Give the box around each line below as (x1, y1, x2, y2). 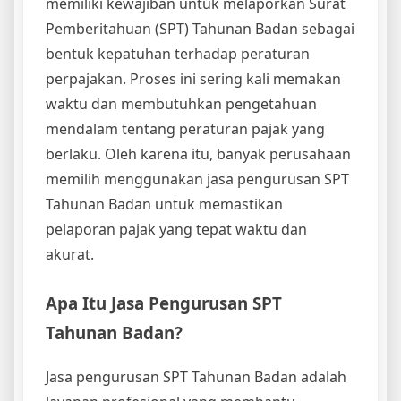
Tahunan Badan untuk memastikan (46, 193, 283, 214)
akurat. (46, 243, 94, 264)
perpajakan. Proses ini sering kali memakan (46, 68, 341, 89)
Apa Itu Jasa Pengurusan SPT (46, 291, 282, 314)
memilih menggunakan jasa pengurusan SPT (46, 168, 349, 189)
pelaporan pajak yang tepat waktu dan (46, 218, 307, 239)
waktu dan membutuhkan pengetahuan (46, 93, 317, 114)
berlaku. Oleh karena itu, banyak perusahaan (46, 143, 351, 164)
